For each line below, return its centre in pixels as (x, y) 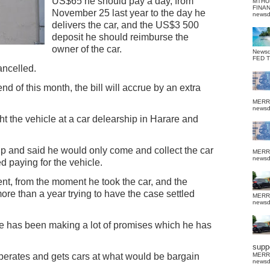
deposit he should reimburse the (120, 37)
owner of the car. (87, 49)
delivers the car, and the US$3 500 (125, 25)
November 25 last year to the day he (129, 13)
